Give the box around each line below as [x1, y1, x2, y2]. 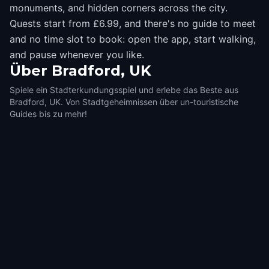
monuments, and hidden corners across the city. [10, 2, 228, 14]
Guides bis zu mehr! [10, 109, 87, 119]
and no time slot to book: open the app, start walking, [10, 33, 256, 45]
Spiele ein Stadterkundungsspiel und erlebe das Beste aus [10, 85, 238, 95]
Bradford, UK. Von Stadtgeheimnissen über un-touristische [10, 97, 238, 107]
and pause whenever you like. [10, 49, 144, 61]
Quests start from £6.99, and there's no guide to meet [10, 17, 256, 29]
